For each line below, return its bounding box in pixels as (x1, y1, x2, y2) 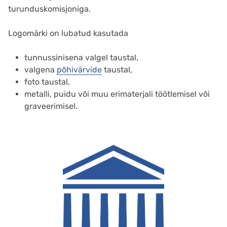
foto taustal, (24, 77, 70, 87)
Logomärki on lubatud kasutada (8, 28, 128, 39)
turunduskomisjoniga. (8, 4, 91, 14)
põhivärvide (57, 65, 102, 75)
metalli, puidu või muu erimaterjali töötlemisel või (24, 89, 210, 99)
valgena (24, 65, 57, 75)
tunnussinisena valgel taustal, (24, 53, 138, 63)
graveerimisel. (24, 101, 78, 111)
